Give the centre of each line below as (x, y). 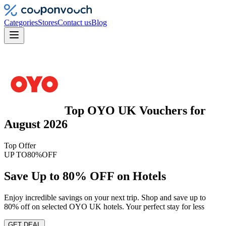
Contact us (74, 22)
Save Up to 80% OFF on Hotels (85, 176)
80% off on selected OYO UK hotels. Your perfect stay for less (104, 206)
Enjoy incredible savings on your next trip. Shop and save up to (105, 197)
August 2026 (36, 124)
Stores (48, 22)
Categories (21, 22)
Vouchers (163, 110)
